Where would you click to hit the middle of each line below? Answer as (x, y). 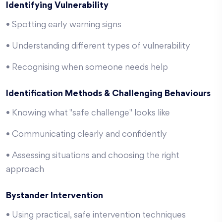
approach (25, 170)
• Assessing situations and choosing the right (93, 156)
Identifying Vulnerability (57, 6)
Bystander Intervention (55, 196)
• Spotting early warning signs (64, 25)
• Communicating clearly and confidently (86, 135)
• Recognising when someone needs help (87, 68)
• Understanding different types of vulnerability (98, 47)
